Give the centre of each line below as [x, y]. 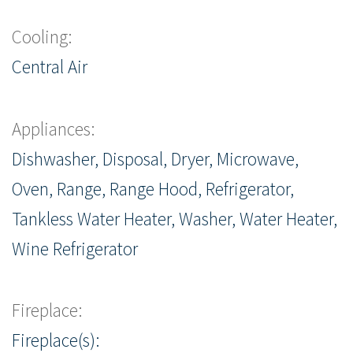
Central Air [50, 67]
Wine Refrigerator [75, 248]
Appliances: [54, 128]
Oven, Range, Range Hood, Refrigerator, [153, 188]
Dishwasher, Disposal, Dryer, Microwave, [155, 158]
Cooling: [42, 37]
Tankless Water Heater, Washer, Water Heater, [175, 218]
